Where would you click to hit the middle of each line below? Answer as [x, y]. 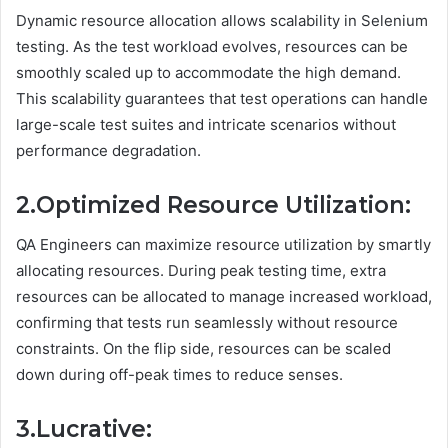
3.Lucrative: [84, 429]
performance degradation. [108, 150]
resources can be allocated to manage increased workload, [224, 297]
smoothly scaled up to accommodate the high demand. [208, 72]
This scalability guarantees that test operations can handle [222, 98]
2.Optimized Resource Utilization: [213, 204]
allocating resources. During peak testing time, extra [201, 271]
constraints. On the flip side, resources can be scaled [203, 349]
